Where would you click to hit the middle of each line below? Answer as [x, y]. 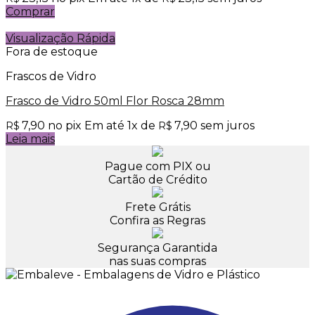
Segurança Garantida [157, 247]
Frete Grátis [157, 207]
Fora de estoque [52, 51]
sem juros [226, 125]
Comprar [30, 11]
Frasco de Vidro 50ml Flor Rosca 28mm [115, 101]
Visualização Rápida [60, 38]
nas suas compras [157, 261]
